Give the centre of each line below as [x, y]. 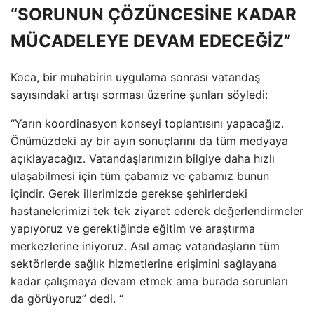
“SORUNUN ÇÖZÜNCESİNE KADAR [153, 14]
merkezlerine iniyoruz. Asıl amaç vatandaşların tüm [145, 246]
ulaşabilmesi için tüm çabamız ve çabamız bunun [140, 176]
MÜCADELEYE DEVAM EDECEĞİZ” [151, 41]
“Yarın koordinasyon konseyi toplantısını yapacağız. [147, 123]
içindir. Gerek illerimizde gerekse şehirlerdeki [129, 193]
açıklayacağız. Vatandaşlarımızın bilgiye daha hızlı [143, 158]
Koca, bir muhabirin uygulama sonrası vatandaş [135, 77]
